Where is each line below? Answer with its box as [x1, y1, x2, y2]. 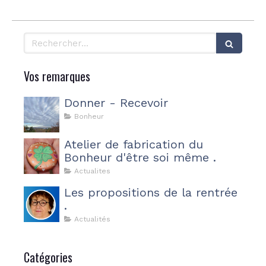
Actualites [74, 167, 110, 175]
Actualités [74, 215, 110, 223]
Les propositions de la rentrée [64, 185, 237, 199]
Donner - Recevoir [64, 96, 168, 110]
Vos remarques [24, 67, 90, 85]
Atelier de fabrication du [64, 137, 189, 151]
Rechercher [23, 33, 75, 43]
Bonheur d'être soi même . [64, 150, 216, 164]
